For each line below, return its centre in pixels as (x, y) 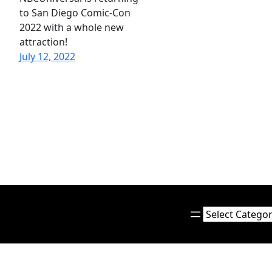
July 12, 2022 (47, 56)
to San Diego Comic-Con (75, 13)
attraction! (43, 42)
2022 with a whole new (72, 27)
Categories (227, 213)
